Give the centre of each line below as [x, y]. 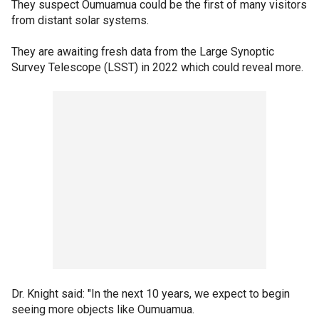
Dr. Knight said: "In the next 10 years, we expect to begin [151, 293]
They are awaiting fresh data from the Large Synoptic [143, 51]
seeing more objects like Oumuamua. [103, 309]
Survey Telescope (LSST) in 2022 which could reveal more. [157, 67]
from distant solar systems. [80, 20]
